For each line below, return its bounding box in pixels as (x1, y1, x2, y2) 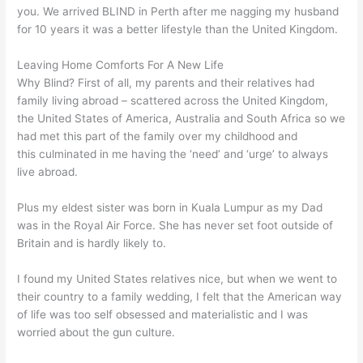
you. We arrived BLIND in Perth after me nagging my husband (17, 5, 340, 18)
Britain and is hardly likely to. (17, 236, 167, 250)
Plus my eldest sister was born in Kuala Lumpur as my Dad (17, 200, 323, 214)
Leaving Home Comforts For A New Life (17, 58, 224, 71)
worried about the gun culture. (17, 325, 176, 339)
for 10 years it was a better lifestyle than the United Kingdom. (17, 23, 339, 36)
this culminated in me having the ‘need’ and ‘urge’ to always (17, 147, 329, 160)
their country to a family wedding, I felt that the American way (17, 289, 343, 303)
